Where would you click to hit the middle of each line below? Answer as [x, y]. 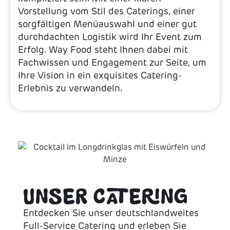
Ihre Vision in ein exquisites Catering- [100, 76]
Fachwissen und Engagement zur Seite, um [112, 63]
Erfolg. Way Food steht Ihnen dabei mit [103, 50]
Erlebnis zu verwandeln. [70, 89]
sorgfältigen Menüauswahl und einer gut [107, 24]
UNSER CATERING [106, 196]
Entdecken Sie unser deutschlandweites [111, 213]
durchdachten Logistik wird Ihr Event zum [110, 37]
